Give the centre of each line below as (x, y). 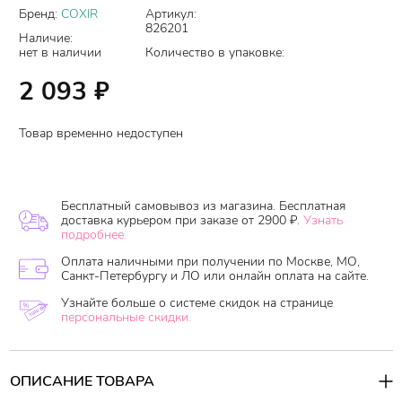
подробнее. (94, 234)
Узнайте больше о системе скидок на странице (197, 302)
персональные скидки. (126, 317)
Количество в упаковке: (215, 52)
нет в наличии (60, 52)
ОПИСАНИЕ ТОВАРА (82, 381)
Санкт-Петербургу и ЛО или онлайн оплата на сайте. (215, 275)
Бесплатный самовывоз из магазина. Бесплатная (203, 205)
